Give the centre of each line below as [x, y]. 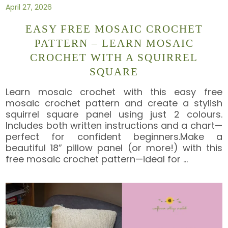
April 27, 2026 [29, 7]
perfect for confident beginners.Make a [114, 136]
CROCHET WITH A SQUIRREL [114, 58]
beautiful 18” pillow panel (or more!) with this [114, 148]
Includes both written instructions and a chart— [114, 125]
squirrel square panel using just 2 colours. [114, 114]
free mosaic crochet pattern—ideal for [95, 159]
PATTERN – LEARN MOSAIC [114, 44]
